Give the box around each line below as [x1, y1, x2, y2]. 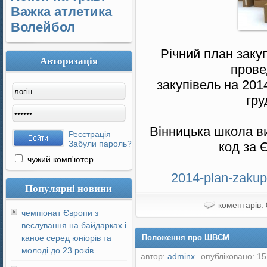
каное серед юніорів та [21, 233, 111, 243]
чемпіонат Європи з [21, 208, 98, 218]
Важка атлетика [11, 4, 112, 19]
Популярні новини [25, 181, 113, 195]
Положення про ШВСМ [142, 233, 229, 242]
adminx [167, 252, 195, 261]
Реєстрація [69, 129, 111, 139]
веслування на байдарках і [21, 221, 126, 230]
